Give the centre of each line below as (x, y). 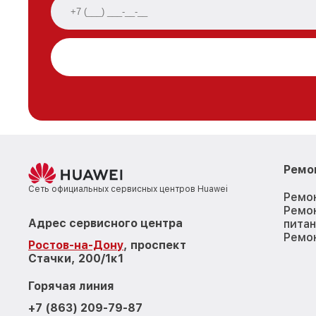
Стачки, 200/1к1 (76, 258)
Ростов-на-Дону (76, 245)
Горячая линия (71, 286)
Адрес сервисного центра (105, 223)
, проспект (155, 245)
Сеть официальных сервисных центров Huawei (128, 189)
